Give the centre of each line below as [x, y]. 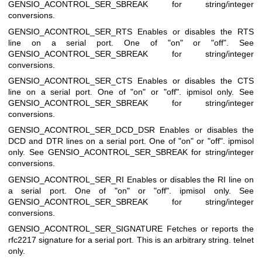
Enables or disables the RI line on [190, 179]
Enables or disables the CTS [196, 81]
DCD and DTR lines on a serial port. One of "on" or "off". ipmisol [131, 141]
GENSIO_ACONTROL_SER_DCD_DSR [84, 130]
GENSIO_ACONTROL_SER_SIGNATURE [87, 229]
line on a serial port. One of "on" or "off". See [131, 42]
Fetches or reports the [210, 229]
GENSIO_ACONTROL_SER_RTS [73, 31]
